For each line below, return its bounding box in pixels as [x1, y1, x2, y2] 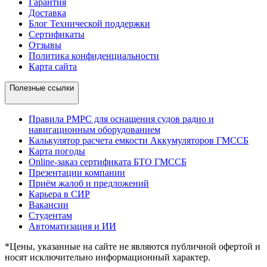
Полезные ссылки [10, 83, 74, 92]
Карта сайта [29, 61, 77, 72]
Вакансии [29, 199, 69, 210]
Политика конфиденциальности [29, 50, 159, 61]
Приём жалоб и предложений [29, 178, 149, 188]
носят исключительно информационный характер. [5, 252, 210, 262]
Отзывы [29, 39, 61, 50]
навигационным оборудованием [29, 124, 160, 135]
